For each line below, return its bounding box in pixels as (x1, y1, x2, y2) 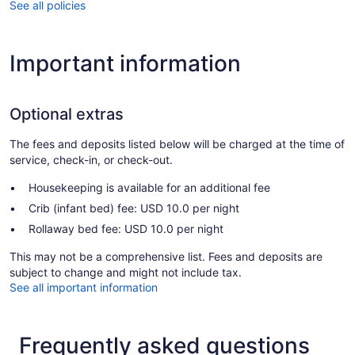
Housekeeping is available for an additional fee (29, 181, 270, 195)
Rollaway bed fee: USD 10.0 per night (29, 222, 223, 236)
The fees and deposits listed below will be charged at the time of (10, 137, 345, 151)
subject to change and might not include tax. (10, 265, 242, 280)
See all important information (10, 281, 158, 295)
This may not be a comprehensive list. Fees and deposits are (10, 250, 323, 264)
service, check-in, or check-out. (10, 153, 173, 167)
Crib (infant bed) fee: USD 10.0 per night (29, 201, 239, 216)
